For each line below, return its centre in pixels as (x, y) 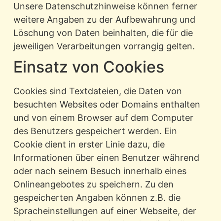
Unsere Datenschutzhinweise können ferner (105, 6)
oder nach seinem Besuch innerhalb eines (100, 171)
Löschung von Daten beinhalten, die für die (103, 33)
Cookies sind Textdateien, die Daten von (97, 91)
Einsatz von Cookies (89, 67)
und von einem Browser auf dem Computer (103, 118)
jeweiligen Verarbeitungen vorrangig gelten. (104, 46)
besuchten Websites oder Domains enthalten (107, 105)
